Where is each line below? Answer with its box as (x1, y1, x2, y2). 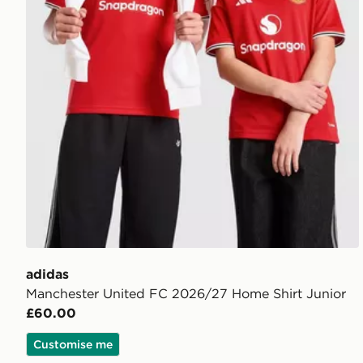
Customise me (33, 337, 113, 352)
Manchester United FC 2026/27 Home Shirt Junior (26, 285, 346, 302)
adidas (26, 266, 69, 283)
